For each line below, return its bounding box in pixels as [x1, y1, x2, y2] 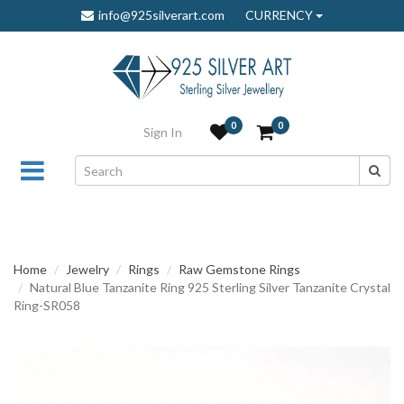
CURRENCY [245, 7, 316, 23]
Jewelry [66, 262, 109, 278]
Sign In [143, 124, 182, 140]
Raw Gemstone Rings [179, 262, 300, 278]
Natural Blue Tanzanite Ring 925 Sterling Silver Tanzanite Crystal [30, 280, 390, 296]
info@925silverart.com [98, 7, 225, 23]
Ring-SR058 [14, 298, 80, 314]
